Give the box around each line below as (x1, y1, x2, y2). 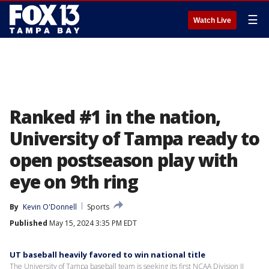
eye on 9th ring (10, 169, 139, 194)
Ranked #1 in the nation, (10, 104, 221, 129)
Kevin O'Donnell (23, 202, 77, 212)
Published (10, 218, 47, 228)
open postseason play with (10, 148, 238, 172)
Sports (87, 202, 109, 212)
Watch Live (193, 16, 231, 25)
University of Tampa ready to (10, 126, 259, 151)
